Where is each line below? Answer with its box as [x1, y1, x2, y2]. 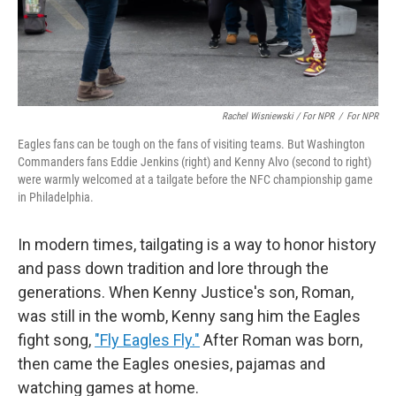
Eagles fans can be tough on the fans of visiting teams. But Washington [18, 137, 365, 151]
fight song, [18, 331, 95, 349]
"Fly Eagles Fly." [95, 331, 200, 349]
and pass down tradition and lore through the [18, 259, 329, 278]
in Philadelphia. [18, 190, 94, 204]
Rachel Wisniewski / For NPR [222, 110, 334, 122]
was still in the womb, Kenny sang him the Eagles [18, 307, 361, 325]
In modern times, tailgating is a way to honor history [18, 235, 377, 254]
